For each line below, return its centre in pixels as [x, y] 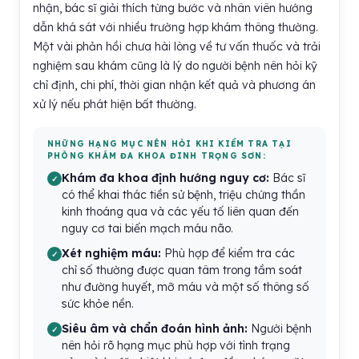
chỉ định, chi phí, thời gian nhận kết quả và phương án [174, 85]
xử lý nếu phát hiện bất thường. [115, 104]
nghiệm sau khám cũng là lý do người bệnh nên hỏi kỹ [175, 66]
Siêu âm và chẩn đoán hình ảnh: [155, 329]
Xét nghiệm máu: [111, 253]
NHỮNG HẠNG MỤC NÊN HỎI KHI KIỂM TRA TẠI [169, 144]
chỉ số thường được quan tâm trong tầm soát [182, 270]
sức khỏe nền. [98, 304]
